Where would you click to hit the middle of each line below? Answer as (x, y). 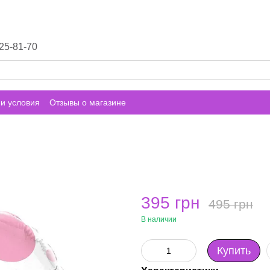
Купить (234, 251)
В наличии (159, 219)
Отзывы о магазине (88, 102)
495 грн (231, 204)
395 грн (170, 203)
